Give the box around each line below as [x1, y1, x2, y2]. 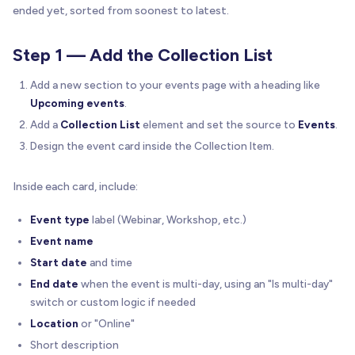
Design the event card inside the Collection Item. [30, 139, 274, 152]
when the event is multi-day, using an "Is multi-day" [78, 277, 333, 290]
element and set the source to [140, 117, 298, 131]
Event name [30, 234, 94, 247]
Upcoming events [30, 96, 124, 109]
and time [87, 255, 132, 269]
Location [30, 316, 78, 330]
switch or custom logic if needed [30, 295, 196, 308]
